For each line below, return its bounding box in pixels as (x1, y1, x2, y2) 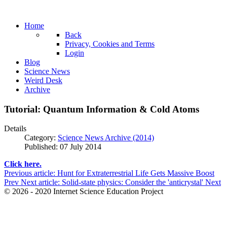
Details (4, 124, 26, 133)
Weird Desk (24, 76, 62, 85)
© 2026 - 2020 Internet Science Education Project (4, 187, 163, 196)
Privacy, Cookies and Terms (65, 40, 155, 48)
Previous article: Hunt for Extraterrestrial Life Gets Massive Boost (4, 169, 214, 178)
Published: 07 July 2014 (24, 142, 101, 152)
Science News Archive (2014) (58, 133, 154, 142)
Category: (24, 133, 58, 142)
